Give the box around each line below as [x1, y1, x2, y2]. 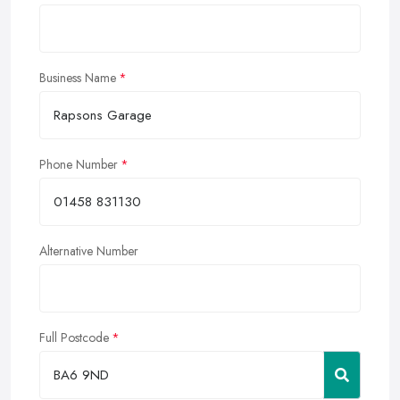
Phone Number [39, 155, 118, 174]
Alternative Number [39, 242, 138, 261]
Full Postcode [39, 329, 109, 347]
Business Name [39, 69, 116, 87]
